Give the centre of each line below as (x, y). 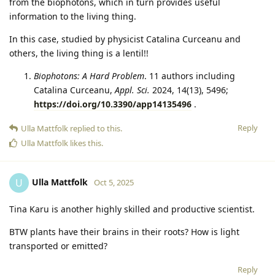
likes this (85, 143)
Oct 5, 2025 (114, 182)
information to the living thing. (73, 16)
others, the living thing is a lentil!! (79, 53)
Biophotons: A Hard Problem (89, 76)
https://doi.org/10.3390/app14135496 (113, 104)
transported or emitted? (58, 246)
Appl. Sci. (132, 90)
